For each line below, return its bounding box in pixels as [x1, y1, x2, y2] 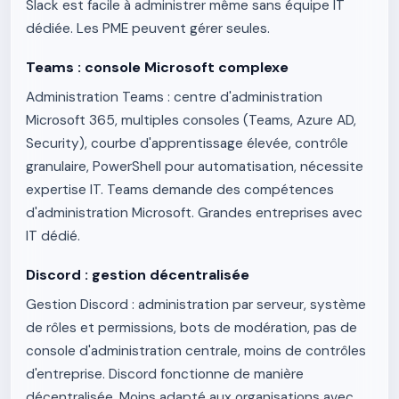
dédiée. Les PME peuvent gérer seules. [26, 20, 270, 37]
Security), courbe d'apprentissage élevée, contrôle [26, 134, 348, 152]
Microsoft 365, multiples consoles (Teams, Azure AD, [26, 111, 356, 129]
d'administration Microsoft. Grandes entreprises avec [26, 204, 362, 222]
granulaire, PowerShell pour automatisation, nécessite [26, 158, 363, 175]
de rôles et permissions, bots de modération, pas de [26, 319, 357, 337]
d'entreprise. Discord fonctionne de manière [26, 365, 304, 383]
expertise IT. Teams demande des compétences [26, 181, 334, 199]
